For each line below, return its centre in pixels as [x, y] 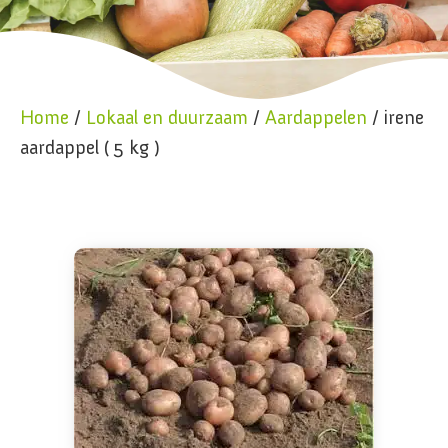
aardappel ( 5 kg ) [90, 147]
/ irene [395, 117]
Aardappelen [316, 117]
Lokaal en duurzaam [167, 117]
